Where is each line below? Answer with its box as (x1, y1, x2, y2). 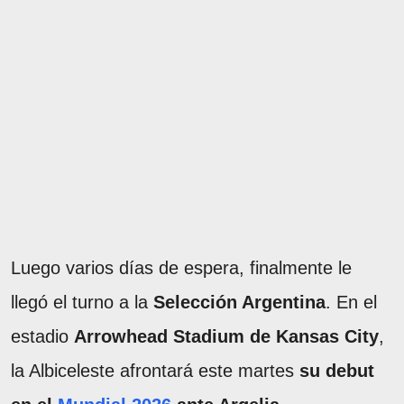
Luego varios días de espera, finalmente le (11, 257, 352, 278)
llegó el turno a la (11, 291, 153, 312)
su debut (299, 360, 374, 381)
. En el (326, 291, 377, 312)
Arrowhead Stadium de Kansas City (74, 326, 379, 346)
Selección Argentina (153, 291, 326, 312)
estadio (11, 326, 74, 346)
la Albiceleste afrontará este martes (11, 360, 299, 381)
